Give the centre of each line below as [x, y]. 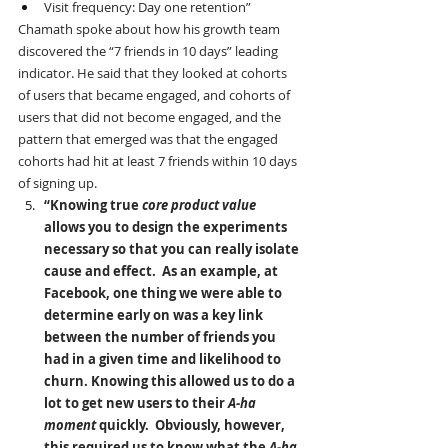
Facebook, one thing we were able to [164, 293]
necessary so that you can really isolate [173, 249]
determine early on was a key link [155, 315]
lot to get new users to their [136, 403]
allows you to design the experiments [167, 227]
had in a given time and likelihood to [164, 359]
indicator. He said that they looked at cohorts [154, 73]
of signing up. [57, 183]
